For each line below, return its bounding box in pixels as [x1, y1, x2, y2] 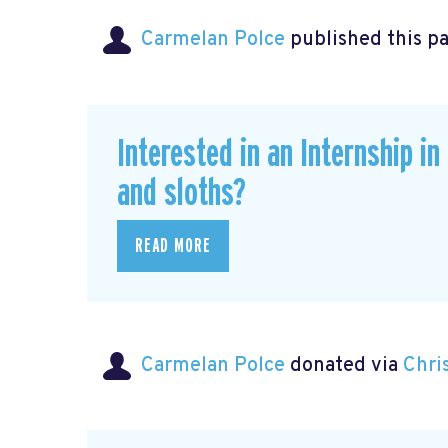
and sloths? [117, 173, 246, 213]
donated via [285, 353, 403, 380]
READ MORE [135, 236, 211, 256]
